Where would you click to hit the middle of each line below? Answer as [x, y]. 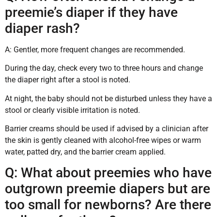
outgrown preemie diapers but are [108, 189]
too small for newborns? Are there [108, 205]
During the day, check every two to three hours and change [104, 68]
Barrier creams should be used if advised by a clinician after [107, 128]
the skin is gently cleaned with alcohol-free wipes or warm [103, 140]
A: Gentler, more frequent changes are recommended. [95, 49]
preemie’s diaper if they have [91, 12]
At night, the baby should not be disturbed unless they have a [108, 98]
